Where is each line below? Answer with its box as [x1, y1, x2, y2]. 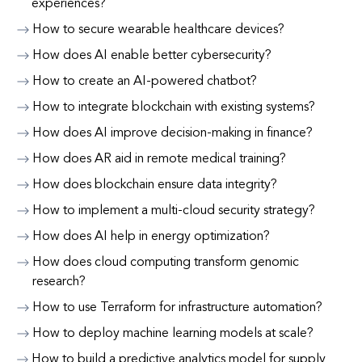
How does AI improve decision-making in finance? [32, 127, 313, 140]
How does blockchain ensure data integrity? [32, 179, 277, 192]
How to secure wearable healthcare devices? [32, 23, 284, 36]
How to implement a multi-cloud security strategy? [32, 204, 315, 217]
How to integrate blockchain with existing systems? [32, 101, 315, 114]
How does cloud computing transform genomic [32, 256, 299, 269]
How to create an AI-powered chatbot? [32, 75, 257, 88]
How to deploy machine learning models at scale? [32, 327, 314, 340]
